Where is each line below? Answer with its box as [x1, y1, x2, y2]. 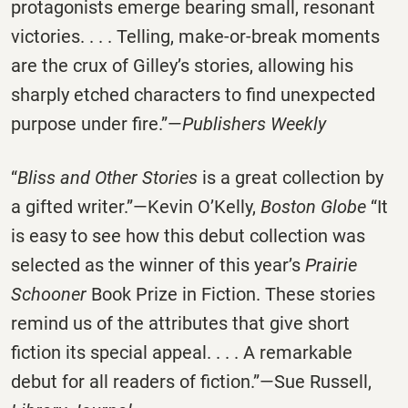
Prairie [305, 253, 357, 276]
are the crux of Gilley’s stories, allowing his [11, 54, 353, 76]
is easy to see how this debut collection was [11, 224, 365, 247]
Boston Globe [260, 195, 366, 218]
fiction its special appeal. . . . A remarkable [11, 341, 352, 363]
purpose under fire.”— [11, 112, 182, 135]
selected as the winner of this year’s [11, 253, 305, 276]
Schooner [11, 282, 87, 305]
